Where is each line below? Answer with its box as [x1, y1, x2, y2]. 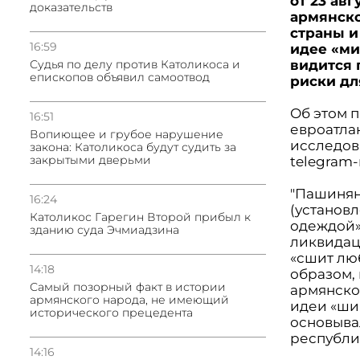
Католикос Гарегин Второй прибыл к [30, 210, 251, 224]
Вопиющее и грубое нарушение [30, 127, 223, 141]
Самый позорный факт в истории [30, 280, 226, 294]
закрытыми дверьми [30, 153, 151, 167]
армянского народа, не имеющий [30, 292, 229, 307]
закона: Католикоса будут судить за [30, 140, 236, 154]
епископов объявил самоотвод [30, 70, 210, 84]
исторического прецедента [30, 305, 193, 320]
